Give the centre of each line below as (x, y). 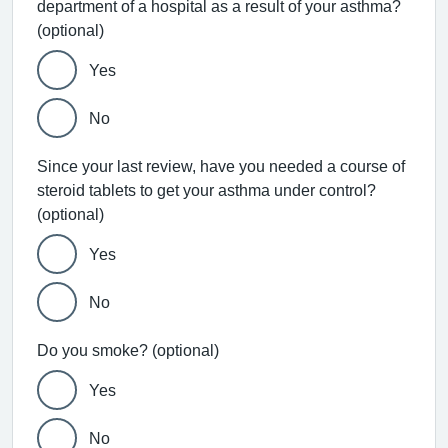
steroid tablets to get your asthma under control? (206, 190)
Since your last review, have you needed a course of (221, 166)
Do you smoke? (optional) (185, 350)
